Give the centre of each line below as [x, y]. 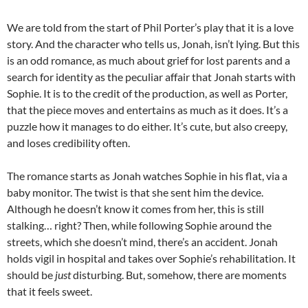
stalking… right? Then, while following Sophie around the [139, 225]
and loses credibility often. [68, 143]
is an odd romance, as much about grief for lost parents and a [148, 60]
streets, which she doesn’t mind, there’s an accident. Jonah [142, 242]
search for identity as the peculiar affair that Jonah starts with [151, 77]
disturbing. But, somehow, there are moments [179, 275]
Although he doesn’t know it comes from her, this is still [135, 209]
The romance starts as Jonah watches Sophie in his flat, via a [147, 176]
